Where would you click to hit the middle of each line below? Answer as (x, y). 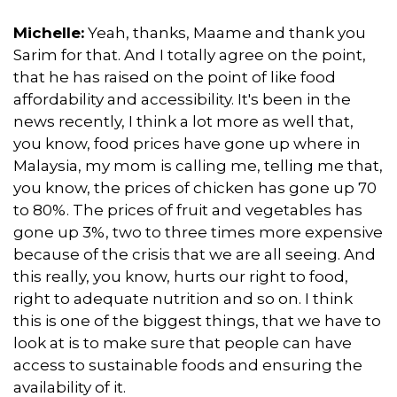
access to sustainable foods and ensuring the (188, 365)
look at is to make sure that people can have (183, 343)
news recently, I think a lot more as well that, (183, 121)
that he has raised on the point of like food (175, 77)
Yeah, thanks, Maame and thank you (225, 32)
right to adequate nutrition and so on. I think (183, 298)
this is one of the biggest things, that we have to (197, 320)
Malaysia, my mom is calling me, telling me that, (198, 165)
